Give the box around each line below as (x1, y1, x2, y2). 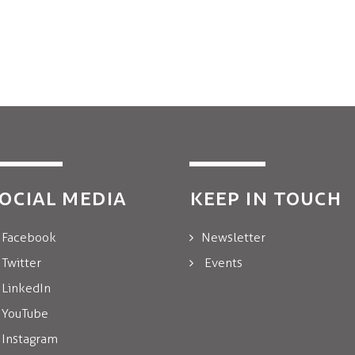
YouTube (2, 306, 48, 321)
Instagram (2, 331, 58, 346)
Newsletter (201, 230, 265, 245)
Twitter (2, 255, 41, 270)
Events (204, 255, 242, 270)
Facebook (2, 230, 56, 245)
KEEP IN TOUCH (189, 183, 342, 211)
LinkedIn (2, 281, 51, 296)
